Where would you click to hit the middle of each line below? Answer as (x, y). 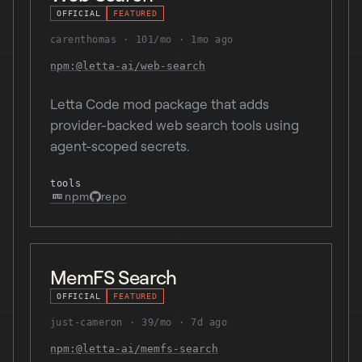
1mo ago (212, 40)
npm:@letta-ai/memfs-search (134, 349)
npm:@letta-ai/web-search (128, 66)
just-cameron (86, 322)
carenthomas (84, 40)
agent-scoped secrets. (120, 146)
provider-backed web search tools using (175, 125)
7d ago (209, 322)
